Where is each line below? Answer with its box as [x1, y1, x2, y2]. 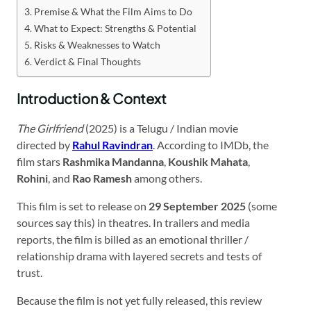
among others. [132, 171, 202, 185]
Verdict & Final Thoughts [33, 55, 141, 67]
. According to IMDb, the [153, 137, 269, 151]
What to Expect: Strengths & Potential [33, 22, 196, 34]
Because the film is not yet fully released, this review [17, 293, 262, 307]
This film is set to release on [17, 199, 149, 212]
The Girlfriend [17, 121, 83, 135]
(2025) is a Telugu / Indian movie [83, 121, 238, 135]
